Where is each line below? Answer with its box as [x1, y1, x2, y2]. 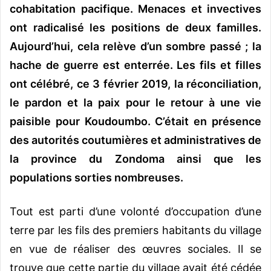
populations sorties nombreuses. [10, 171, 183, 184]
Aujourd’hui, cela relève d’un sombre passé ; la [10, 39, 261, 53]
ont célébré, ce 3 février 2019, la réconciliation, [10, 77, 261, 90]
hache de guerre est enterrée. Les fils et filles [10, 58, 261, 71]
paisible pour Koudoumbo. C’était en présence [10, 114, 261, 128]
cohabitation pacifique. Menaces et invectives [10, 2, 261, 15]
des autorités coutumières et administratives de [10, 133, 261, 146]
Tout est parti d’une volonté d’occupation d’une [10, 204, 261, 218]
